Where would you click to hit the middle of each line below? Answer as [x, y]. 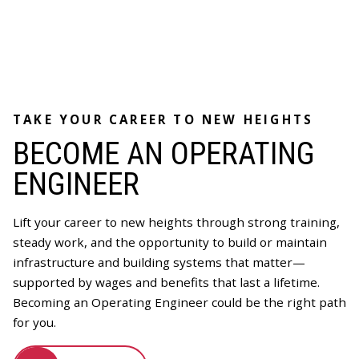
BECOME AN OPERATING [164, 154]
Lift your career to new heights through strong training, [176, 222]
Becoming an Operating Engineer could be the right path [179, 303]
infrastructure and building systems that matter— [159, 262]
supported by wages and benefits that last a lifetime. [166, 282]
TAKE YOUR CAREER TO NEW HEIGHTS [163, 120]
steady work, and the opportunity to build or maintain [170, 242]
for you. [34, 323]
